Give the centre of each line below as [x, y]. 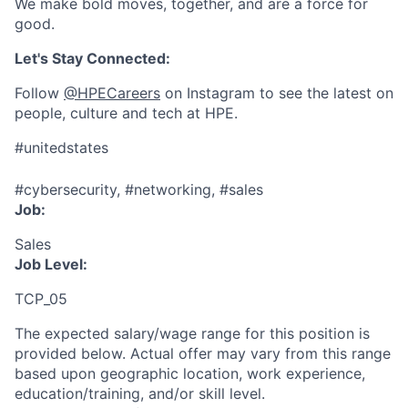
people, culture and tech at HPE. [126, 113]
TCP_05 [41, 299]
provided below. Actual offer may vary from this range [203, 353]
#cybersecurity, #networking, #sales [139, 189]
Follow [39, 93]
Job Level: [51, 264]
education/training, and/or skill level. [140, 393]
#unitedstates [61, 148]
